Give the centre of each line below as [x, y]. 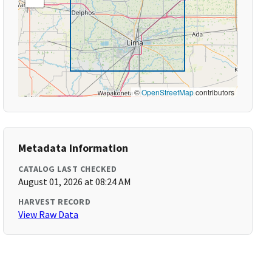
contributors [214, 92]
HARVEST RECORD [55, 202]
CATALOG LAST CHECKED [68, 169]
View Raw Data [49, 214]
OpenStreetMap [167, 92]
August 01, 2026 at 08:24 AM [75, 182]
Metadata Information [73, 148]
